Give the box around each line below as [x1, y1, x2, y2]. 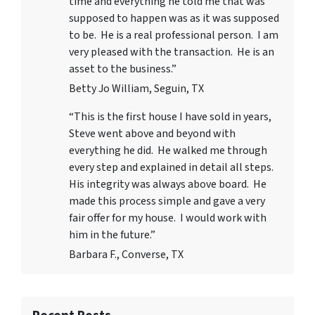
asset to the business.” [69, 60, 176, 77]
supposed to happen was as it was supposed [69, 10, 279, 26]
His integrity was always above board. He [69, 176, 266, 192]
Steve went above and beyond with [69, 125, 236, 141]
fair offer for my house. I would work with [69, 210, 266, 226]
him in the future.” [69, 226, 155, 243]
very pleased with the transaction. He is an [69, 44, 274, 60]
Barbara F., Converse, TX [69, 246, 184, 262]
